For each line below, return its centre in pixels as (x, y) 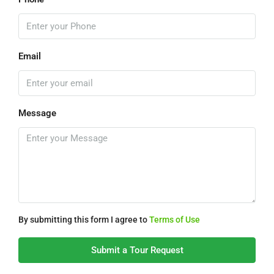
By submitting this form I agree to (84, 220)
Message (37, 113)
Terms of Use (175, 220)
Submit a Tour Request (137, 250)
